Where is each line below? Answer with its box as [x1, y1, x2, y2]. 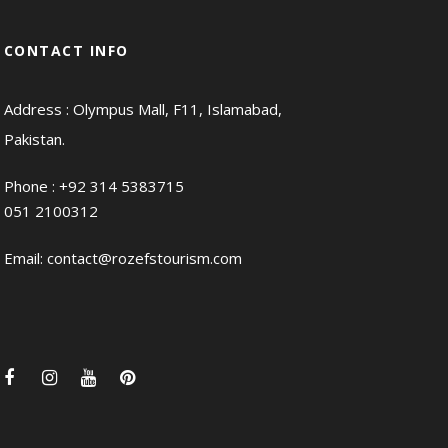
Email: [3, 248, 47, 268]
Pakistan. [3, 129, 65, 149]
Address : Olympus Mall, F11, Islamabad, [3, 99, 282, 119]
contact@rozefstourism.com [46, 248, 242, 268]
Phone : [3, 176, 59, 196]
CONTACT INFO [3, 41, 129, 60]
